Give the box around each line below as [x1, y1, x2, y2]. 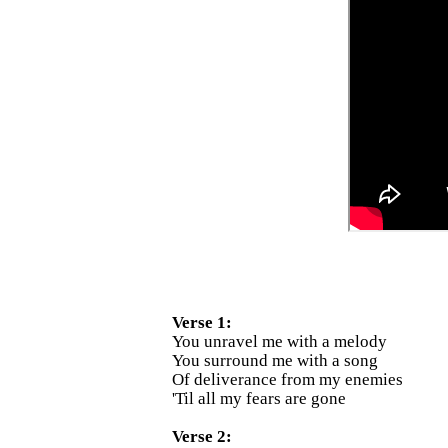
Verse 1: [172, 312, 232, 332]
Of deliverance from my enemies [172, 369, 403, 389]
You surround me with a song [172, 350, 378, 370]
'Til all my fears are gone [172, 388, 346, 408]
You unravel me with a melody [172, 331, 387, 351]
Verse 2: [172, 426, 232, 446]
